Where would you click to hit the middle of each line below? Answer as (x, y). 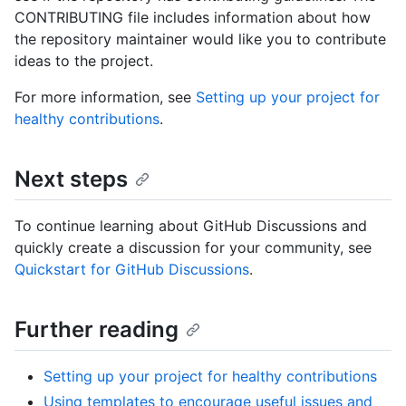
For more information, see (105, 97)
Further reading (97, 329)
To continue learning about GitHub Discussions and (191, 225)
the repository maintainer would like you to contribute (200, 39)
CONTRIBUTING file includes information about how (193, 17)
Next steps (71, 179)
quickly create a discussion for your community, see (193, 247)
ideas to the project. (84, 60)
